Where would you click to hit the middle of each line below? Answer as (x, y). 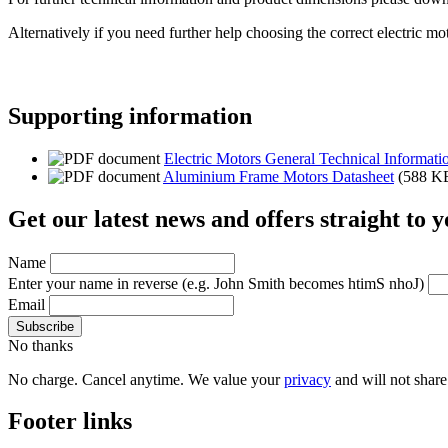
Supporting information (130, 115)
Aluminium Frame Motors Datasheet (278, 176)
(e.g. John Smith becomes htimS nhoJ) (303, 283)
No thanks (40, 345)
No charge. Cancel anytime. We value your (146, 379)
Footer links (70, 421)
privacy (307, 379)
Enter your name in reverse (95, 283)
